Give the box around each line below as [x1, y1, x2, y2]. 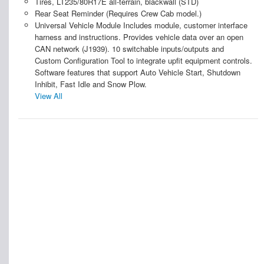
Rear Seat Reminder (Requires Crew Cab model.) [34, 8, 202, 19]
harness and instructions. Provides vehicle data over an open [34, 31, 243, 43]
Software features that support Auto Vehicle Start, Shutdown [34, 67, 240, 78]
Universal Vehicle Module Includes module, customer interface [34, 19, 247, 31]
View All [34, 90, 62, 102]
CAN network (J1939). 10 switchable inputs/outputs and [34, 43, 224, 55]
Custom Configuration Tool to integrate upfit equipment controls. [34, 55, 252, 67]
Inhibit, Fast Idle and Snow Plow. [34, 78, 147, 90]
